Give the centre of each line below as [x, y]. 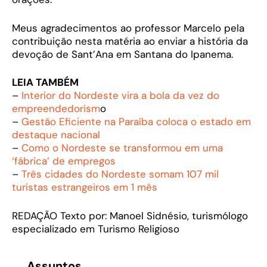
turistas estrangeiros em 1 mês [85, 187]
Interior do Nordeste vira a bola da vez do [120, 96]
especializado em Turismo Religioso [96, 229]
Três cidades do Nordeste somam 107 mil [120, 174]
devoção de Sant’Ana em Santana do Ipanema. [122, 54]
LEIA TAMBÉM [45, 83]
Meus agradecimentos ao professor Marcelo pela [128, 28]
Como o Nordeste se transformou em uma [122, 148]
